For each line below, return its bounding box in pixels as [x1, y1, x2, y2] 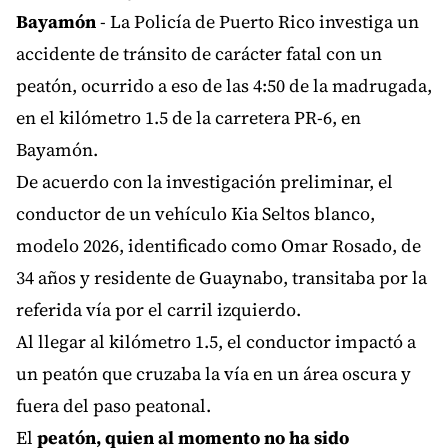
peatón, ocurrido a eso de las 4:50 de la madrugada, [16, 73, 432, 99]
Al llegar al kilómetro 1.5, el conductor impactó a [16, 329, 416, 355]
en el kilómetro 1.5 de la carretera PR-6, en [16, 105, 361, 131]
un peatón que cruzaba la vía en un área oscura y [16, 361, 411, 387]
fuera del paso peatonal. [16, 393, 211, 419]
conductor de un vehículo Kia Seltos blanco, [16, 201, 375, 227]
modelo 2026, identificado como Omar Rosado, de [16, 233, 421, 259]
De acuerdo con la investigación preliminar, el [16, 169, 393, 195]
